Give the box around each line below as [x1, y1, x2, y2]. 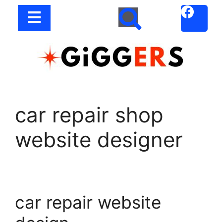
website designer [15, 127, 183, 152]
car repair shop [15, 102, 164, 127]
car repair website [15, 192, 161, 213]
